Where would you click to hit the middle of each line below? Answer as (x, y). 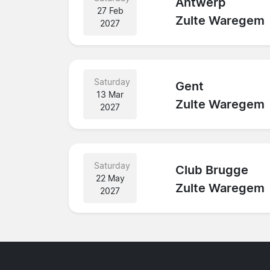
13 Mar (110, 94)
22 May (110, 178)
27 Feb (110, 10)
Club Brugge (212, 170)
